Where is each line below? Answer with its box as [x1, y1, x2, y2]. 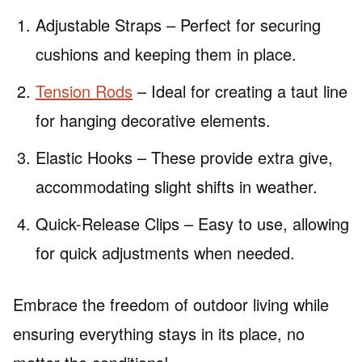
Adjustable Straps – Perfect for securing [36, 13, 321, 37]
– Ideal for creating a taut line [133, 79, 347, 103]
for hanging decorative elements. [36, 108, 271, 133]
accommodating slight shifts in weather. [36, 175, 318, 199]
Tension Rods [36, 79, 133, 103]
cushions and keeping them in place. [36, 42, 297, 66]
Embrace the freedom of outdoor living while [13, 293, 329, 317]
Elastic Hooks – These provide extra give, [36, 145, 333, 170]
